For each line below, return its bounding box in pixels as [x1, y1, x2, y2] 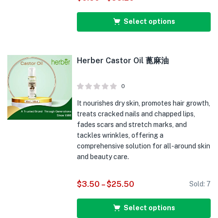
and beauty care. [77, 153, 129, 161]
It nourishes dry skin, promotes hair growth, [77, 99, 211, 107]
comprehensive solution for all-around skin [77, 142, 211, 150]
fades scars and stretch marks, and [77, 121, 187, 128]
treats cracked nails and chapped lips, [77, 110, 196, 118]
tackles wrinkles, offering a [77, 131, 164, 139]
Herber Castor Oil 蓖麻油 [77, 56, 169, 65]
